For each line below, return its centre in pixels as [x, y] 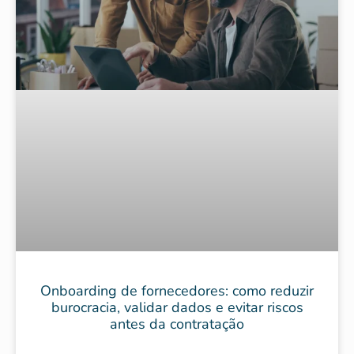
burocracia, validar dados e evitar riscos [177, 307]
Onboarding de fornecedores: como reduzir [177, 290]
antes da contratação [177, 324]
